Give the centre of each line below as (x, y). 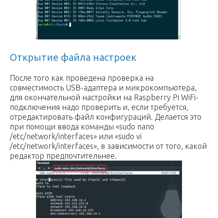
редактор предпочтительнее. (63, 156)
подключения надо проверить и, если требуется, (99, 107)
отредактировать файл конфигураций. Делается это (106, 117)
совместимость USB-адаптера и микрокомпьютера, (103, 88)
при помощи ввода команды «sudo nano (82, 127)
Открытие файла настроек (73, 57)
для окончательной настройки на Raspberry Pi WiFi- (104, 97)
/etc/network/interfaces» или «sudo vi (76, 136)
